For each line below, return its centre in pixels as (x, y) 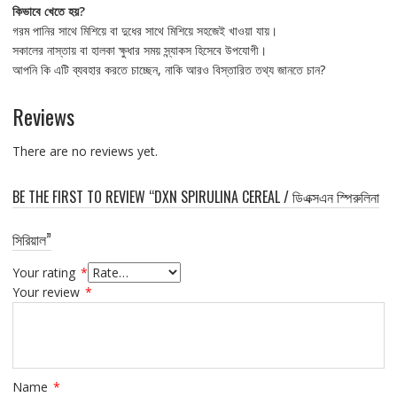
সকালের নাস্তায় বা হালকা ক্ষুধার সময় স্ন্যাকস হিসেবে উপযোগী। (139, 50)
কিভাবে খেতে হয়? (48, 11)
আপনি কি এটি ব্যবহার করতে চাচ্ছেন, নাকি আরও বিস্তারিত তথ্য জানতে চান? (168, 69)
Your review (47, 292)
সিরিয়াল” (31, 239)
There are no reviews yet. (85, 151)
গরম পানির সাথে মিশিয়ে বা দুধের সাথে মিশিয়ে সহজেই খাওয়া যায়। (144, 30)
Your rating (45, 272)
